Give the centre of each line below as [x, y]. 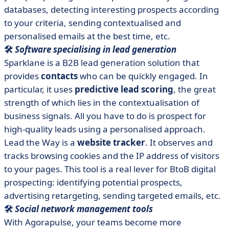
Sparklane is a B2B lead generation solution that [102, 63]
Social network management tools [84, 209]
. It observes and [179, 142]
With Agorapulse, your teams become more [93, 222]
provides [22, 76]
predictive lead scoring [124, 89]
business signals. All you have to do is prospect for [105, 116]
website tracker [111, 142]
